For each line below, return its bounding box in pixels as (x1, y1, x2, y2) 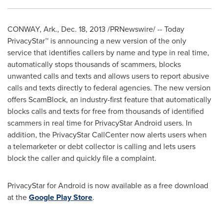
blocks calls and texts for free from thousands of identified (7, 106, 204, 117)
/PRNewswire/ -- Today (108, 23, 184, 35)
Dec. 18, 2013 (61, 23, 106, 35)
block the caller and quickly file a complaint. (7, 153, 156, 164)
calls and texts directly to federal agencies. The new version (7, 82, 211, 93)
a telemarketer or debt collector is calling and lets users (7, 141, 196, 152)
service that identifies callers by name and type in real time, (7, 47, 209, 58)
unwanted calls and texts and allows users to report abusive (7, 70, 209, 82)
